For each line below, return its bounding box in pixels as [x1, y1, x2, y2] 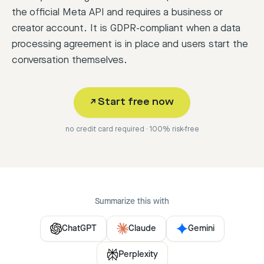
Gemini [187, 223, 214, 234]
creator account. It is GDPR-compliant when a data [12, 22, 240, 34]
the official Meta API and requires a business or [12, 6, 223, 18]
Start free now [98, 97, 174, 108]
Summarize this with [95, 197, 169, 206]
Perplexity [118, 249, 158, 260]
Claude [128, 223, 156, 234]
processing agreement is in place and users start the [12, 38, 248, 50]
